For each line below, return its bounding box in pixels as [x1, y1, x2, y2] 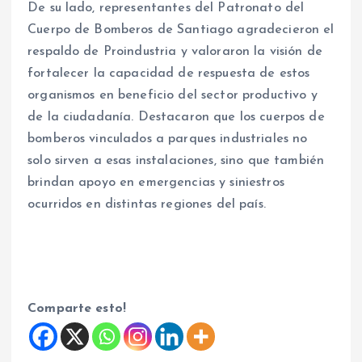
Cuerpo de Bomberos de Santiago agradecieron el [27, 23, 335, 37]
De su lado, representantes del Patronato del [27, 2, 305, 15]
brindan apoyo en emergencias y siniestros [27, 176, 284, 190]
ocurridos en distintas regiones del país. [27, 198, 266, 212]
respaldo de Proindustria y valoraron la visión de [27, 45, 322, 59]
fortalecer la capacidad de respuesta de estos [27, 67, 310, 81]
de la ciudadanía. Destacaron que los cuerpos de [27, 111, 325, 124]
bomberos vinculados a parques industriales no [27, 133, 308, 146]
